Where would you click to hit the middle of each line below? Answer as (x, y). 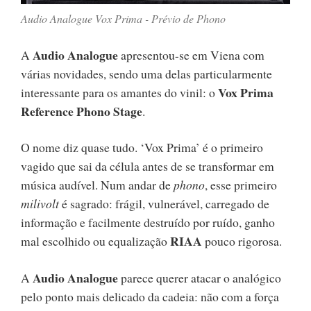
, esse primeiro (241, 185)
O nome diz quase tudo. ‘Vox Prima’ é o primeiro (142, 148)
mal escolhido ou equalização (95, 241)
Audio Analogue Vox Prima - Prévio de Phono (123, 19)
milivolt (40, 204)
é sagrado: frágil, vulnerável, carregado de (164, 204)
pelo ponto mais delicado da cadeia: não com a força (150, 296)
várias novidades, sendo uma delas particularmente (146, 73)
